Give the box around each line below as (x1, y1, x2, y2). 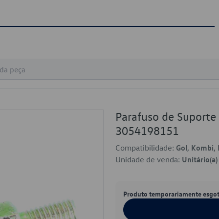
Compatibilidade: (115, 143, 176, 153)
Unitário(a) (182, 154, 218, 164)
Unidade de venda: (115, 154, 182, 164)
